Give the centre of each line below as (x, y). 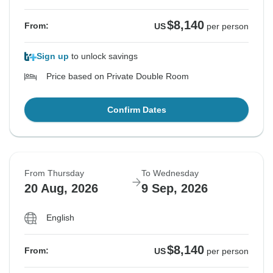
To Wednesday (170, 173)
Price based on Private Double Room (118, 76)
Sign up (53, 56)
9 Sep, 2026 (175, 189)
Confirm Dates (136, 110)
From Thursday (54, 173)
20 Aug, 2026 (61, 189)
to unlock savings (103, 56)
